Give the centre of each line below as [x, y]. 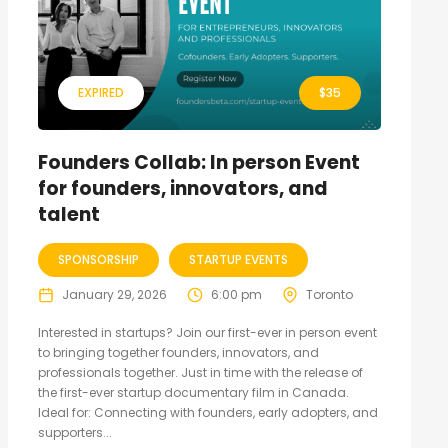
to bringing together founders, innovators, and [178, 352]
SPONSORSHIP [98, 259]
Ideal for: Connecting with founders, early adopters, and [207, 412]
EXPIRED [100, 92]
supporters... [74, 432]
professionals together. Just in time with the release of [200, 372]
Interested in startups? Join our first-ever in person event [207, 332]
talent [68, 214]
